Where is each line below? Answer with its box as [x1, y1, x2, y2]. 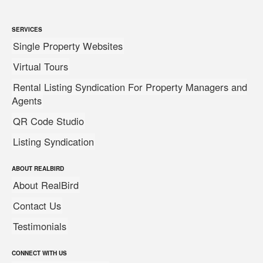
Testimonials [13, 219, 66, 233]
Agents [12, 93, 42, 107]
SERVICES [12, 25, 42, 33]
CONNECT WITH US [12, 249, 67, 257]
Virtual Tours [13, 59, 68, 73]
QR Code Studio [13, 114, 84, 128]
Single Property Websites [13, 39, 123, 53]
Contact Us [13, 198, 61, 213]
